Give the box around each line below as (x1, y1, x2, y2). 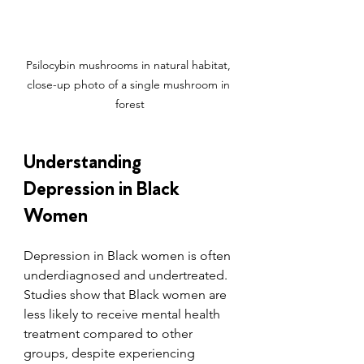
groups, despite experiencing (24, 344, 198, 361)
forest (115, 96, 145, 111)
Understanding (24, 147, 145, 171)
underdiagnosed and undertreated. (24, 266, 231, 283)
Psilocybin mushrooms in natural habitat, (26, 57, 234, 72)
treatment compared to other (24, 325, 196, 341)
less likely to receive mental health (24, 305, 223, 322)
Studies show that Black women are (24, 286, 230, 302)
